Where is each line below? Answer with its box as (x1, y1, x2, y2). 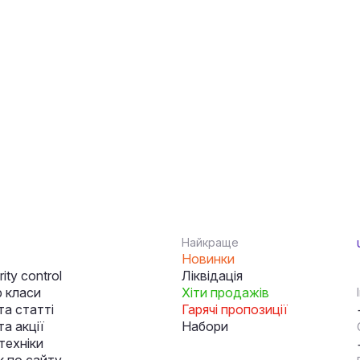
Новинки (182, 251, 235, 267)
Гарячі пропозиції (182, 301, 288, 317)
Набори (182, 318, 228, 334)
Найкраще (182, 235, 239, 249)
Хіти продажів (182, 284, 269, 301)
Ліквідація (182, 268, 243, 284)
